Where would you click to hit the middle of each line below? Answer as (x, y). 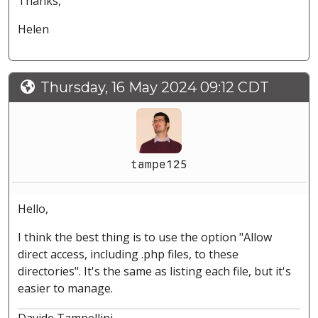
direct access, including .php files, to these (128, 254)
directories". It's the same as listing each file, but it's (154, 272)
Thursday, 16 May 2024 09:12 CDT (155, 88)
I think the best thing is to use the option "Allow (145, 237)
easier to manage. (65, 289)
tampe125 (159, 165)
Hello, (33, 209)
